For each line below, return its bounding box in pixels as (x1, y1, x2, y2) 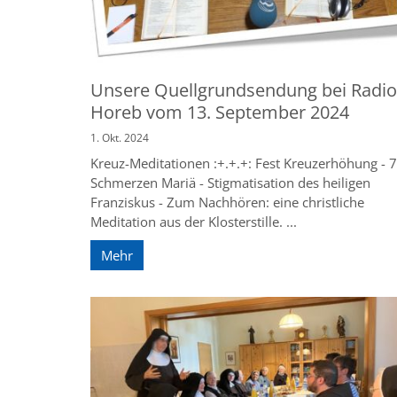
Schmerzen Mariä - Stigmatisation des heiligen (90, 174, 370, 192)
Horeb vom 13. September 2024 (90, 100, 349, 125)
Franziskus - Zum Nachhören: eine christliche (90, 193, 364, 212)
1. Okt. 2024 (90, 130, 149, 146)
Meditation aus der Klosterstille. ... (90, 213, 297, 231)
